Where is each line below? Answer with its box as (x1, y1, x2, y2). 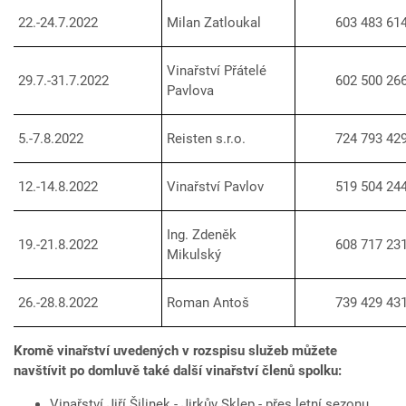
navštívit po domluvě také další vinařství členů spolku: (14, 362, 342, 380)
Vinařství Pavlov (167, 179, 264, 196)
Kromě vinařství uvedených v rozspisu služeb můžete (14, 343, 337, 360)
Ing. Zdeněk (167, 227, 237, 244)
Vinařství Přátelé (167, 63, 266, 80)
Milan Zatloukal (167, 14, 261, 32)
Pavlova (167, 82, 214, 100)
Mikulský (167, 246, 221, 264)
